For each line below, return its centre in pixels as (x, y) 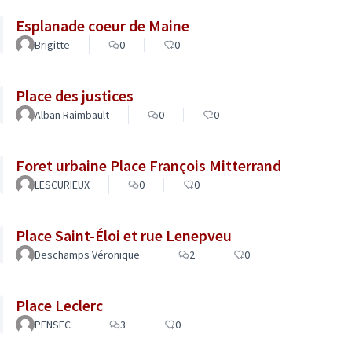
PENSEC (53, 324)
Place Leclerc (59, 305)
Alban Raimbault (72, 115)
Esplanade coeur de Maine (103, 26)
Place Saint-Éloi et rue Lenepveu (124, 235)
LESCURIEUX (62, 185)
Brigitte (52, 45)
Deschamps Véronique (87, 255)
